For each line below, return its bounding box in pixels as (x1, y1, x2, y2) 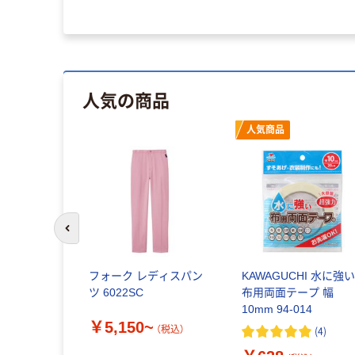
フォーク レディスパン (88, 269, 203, 283)
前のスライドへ (66, 229, 138, 242)
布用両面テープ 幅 (242, 286, 334, 300)
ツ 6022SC (88, 286, 143, 300)
